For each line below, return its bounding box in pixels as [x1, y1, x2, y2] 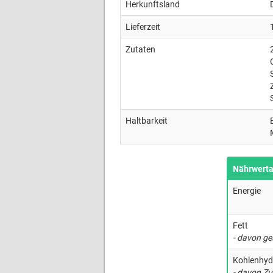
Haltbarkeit [126, 116, 168, 126]
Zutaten [126, 44, 155, 54]
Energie [233, 186, 261, 196]
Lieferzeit [126, 22, 160, 32]
